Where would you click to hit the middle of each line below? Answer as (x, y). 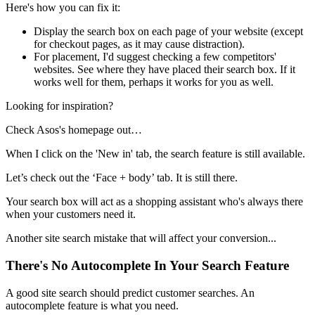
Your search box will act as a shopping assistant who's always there (154, 202)
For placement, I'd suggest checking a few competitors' (155, 57)
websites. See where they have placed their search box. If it (165, 70)
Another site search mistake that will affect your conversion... (141, 238)
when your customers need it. (72, 214)
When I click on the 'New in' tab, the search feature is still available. (155, 154)
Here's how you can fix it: (63, 8)
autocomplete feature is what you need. (92, 305)
